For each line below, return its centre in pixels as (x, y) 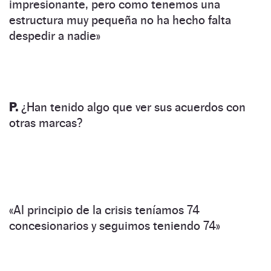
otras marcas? (46, 122)
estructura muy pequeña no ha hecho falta (120, 20)
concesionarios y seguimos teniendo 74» (115, 225)
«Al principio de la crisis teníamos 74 (104, 210)
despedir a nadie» (55, 35)
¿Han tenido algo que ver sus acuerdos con (132, 107)
